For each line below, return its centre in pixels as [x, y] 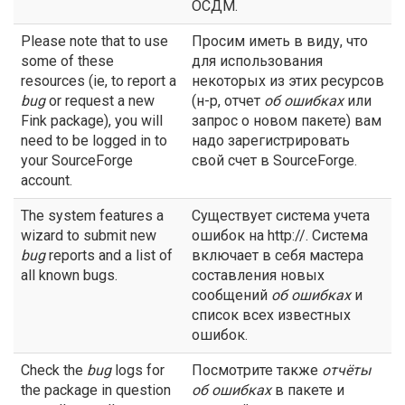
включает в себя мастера [278, 255]
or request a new [100, 101]
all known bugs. [69, 275]
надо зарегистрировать [271, 141]
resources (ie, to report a [99, 81]
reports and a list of [109, 255]
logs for [138, 370]
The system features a [92, 216]
